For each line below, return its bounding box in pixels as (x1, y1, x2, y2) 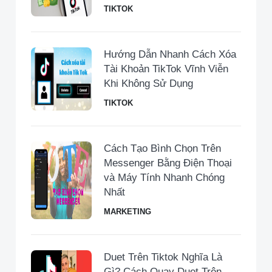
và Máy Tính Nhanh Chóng (104, 172, 225, 184)
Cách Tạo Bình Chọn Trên (104, 143, 221, 155)
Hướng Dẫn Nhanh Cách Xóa (104, 49, 236, 61)
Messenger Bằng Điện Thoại (104, 157, 232, 169)
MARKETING (104, 207, 151, 217)
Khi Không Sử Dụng (104, 78, 193, 90)
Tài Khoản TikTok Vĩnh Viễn (104, 63, 228, 75)
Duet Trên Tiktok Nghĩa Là (104, 251, 222, 263)
